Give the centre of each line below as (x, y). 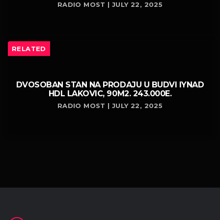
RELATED (29, 49)
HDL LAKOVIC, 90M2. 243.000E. (110, 94)
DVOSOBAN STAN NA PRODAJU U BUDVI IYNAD (110, 85)
